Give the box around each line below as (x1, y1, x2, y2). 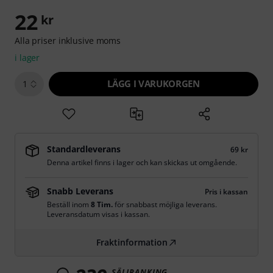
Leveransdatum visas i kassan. (47, 209, 150, 219)
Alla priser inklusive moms (15, 35, 121, 46)
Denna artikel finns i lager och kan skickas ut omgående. (47, 157, 237, 168)
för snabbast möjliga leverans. (113, 199, 217, 210)
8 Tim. (91, 199, 113, 210)
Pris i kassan (205, 186, 248, 197)
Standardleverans (47, 143, 121, 155)
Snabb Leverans (47, 185, 113, 197)
